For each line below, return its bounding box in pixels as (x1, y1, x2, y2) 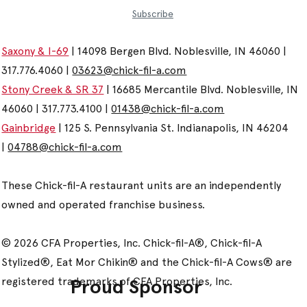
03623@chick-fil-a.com (72, 63, 187, 77)
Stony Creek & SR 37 (1, 82, 104, 96)
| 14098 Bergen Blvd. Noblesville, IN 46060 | (69, 44, 287, 58)
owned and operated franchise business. (1, 197, 206, 211)
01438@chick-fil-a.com (111, 101, 225, 115)
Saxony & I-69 (1, 44, 69, 58)
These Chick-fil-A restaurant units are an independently (1, 178, 282, 192)
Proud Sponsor (70, 275, 203, 299)
